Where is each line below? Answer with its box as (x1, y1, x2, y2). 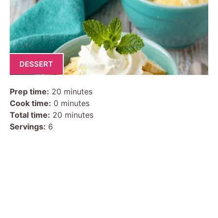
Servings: (10, 121, 46, 131)
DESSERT (19, 59, 53, 69)
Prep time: (10, 86, 49, 96)
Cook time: (10, 98, 51, 108)
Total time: (10, 109, 50, 120)
